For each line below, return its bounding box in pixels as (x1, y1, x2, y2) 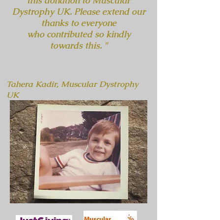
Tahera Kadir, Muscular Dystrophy (6, 79, 138, 89)
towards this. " (50, 40, 108, 51)
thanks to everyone (41, 17, 116, 28)
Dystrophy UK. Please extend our (12, 6, 145, 17)
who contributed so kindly (27, 28, 131, 40)
